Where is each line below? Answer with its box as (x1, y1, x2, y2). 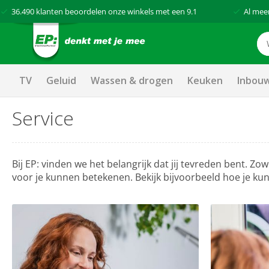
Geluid (46, 74, 76, 87)
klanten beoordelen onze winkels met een (34, 6, 187, 17)
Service (12, 105, 74, 131)
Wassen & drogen (91, 74, 173, 87)
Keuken (187, 74, 223, 87)
